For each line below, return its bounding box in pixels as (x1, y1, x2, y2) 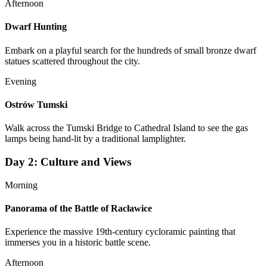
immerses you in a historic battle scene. (5, 237, 151, 248)
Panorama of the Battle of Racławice (5, 203, 152, 213)
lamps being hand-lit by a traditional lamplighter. (5, 133, 186, 144)
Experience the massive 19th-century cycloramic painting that (5, 226, 235, 237)
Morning (5, 179, 38, 190)
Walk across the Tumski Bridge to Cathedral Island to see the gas (5, 123, 248, 133)
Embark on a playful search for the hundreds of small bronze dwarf (5, 45, 256, 55)
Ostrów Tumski (5, 99, 67, 110)
